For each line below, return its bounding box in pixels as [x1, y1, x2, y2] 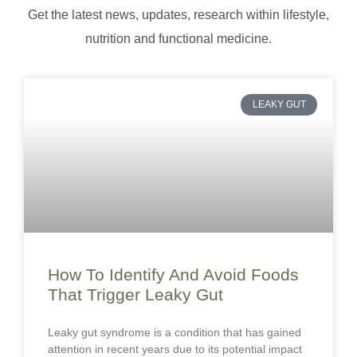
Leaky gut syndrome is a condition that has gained [48, 326, 301, 339]
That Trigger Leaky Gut [48, 285, 223, 304]
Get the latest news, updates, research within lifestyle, [28, 7, 329, 22]
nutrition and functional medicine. [85, 31, 272, 45]
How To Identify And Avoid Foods [48, 265, 299, 284]
